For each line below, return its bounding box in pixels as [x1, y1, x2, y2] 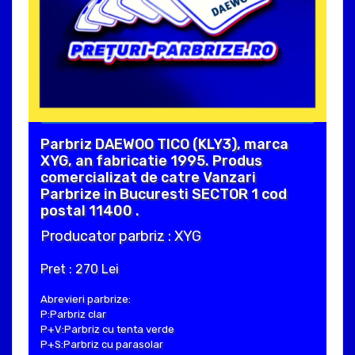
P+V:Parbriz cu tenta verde [40, 323, 174, 336]
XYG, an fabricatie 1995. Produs [40, 152, 262, 170]
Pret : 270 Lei [40, 261, 119, 277]
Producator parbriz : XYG [40, 227, 201, 246]
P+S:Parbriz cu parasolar [40, 338, 163, 351]
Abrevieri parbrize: [40, 293, 131, 306]
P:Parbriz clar [40, 308, 106, 321]
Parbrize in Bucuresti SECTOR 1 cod [40, 185, 287, 204]
